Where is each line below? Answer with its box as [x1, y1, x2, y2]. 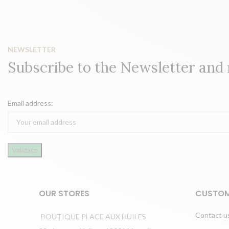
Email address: [8, 98, 54, 107]
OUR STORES [39, 187, 89, 199]
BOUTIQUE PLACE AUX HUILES [41, 212, 146, 221]
